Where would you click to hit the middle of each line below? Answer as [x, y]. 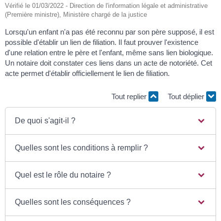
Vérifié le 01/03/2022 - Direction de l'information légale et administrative [106, 5]
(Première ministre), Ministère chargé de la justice [76, 14]
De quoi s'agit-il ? [45, 120]
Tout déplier [187, 97]
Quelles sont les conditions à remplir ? [82, 147]
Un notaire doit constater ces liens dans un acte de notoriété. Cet [109, 63]
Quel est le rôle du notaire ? [63, 175]
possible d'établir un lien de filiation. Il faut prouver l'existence [102, 42]
